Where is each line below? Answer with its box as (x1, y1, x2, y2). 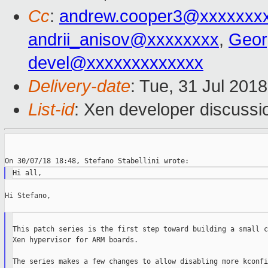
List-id (28, 100, 74, 120)
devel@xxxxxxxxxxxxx (28, 53, 203, 73)
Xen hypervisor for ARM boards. (12, 236, 138, 245)
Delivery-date (28, 77, 130, 96)
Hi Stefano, (5, 191, 51, 200)
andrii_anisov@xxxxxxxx (28, 30, 219, 50)
